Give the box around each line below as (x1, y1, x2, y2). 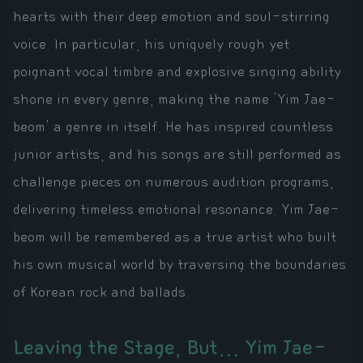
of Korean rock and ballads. (13, 284, 190, 301)
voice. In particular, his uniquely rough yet (13, 36, 289, 53)
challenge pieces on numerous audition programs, (13, 174, 334, 191)
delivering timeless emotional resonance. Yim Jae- (13, 202, 340, 219)
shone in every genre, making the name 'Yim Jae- (13, 92, 335, 109)
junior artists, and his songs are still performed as (13, 147, 341, 164)
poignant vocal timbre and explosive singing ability (13, 64, 341, 81)
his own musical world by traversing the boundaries (13, 257, 346, 274)
